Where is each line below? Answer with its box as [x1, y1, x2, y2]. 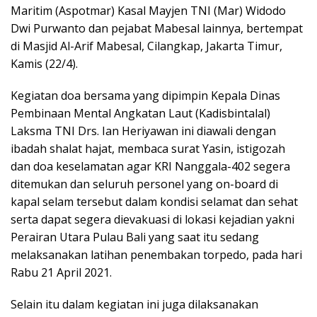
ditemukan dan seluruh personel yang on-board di [11, 175, 278, 192]
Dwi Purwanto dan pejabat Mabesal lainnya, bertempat [11, 20, 303, 36]
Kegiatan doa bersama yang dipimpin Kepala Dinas [11, 87, 280, 103]
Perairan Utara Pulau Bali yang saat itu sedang [11, 229, 259, 245]
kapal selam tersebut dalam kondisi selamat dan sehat [11, 193, 298, 209]
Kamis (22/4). [11, 55, 78, 71]
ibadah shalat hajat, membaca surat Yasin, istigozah [11, 140, 285, 156]
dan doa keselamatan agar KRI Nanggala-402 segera [11, 158, 290, 174]
